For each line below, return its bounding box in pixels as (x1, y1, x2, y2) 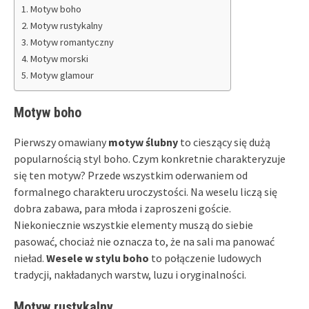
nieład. (14, 250, 46, 265)
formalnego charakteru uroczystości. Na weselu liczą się (14, 184, 277, 199)
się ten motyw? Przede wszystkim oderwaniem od (14, 168, 248, 182)
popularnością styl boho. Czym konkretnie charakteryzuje (14, 151, 286, 166)
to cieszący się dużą (178, 134, 270, 149)
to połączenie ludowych (149, 250, 261, 265)
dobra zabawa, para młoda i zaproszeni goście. (14, 201, 231, 215)
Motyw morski (30, 52, 88, 65)
